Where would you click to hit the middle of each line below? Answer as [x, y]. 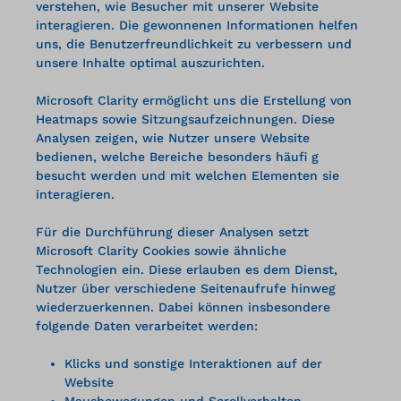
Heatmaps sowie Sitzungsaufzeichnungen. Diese [185, 119]
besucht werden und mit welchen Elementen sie [188, 175]
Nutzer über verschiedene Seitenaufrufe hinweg [186, 288]
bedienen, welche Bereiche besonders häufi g [177, 156]
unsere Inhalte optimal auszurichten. [150, 62]
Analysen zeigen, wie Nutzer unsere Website [173, 137]
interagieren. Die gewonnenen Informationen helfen [197, 25]
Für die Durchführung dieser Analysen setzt [172, 231]
